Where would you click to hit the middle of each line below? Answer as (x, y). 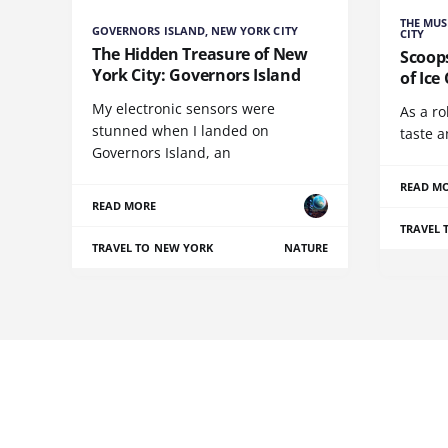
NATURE (305, 248)
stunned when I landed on (180, 131)
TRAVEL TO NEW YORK (152, 248)
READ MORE (124, 206)
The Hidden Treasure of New (200, 54)
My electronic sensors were (183, 109)
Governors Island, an (161, 153)
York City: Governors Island (196, 75)
